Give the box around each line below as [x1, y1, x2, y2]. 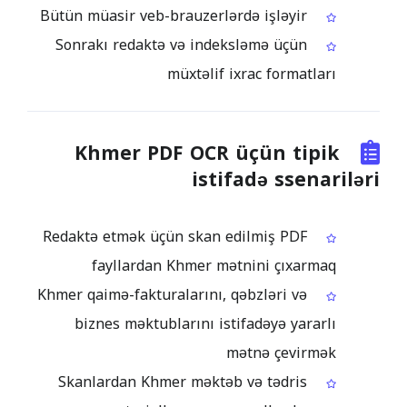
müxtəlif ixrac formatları [167, 60, 336, 88]
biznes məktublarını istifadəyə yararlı [74, 310, 336, 338]
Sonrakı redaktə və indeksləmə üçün [55, 31, 307, 59]
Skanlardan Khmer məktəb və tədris [58, 368, 307, 396]
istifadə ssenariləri [192, 162, 380, 198]
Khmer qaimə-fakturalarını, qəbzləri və [37, 281, 307, 309]
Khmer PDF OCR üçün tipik [74, 135, 339, 172]
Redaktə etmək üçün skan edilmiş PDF [43, 223, 307, 251]
